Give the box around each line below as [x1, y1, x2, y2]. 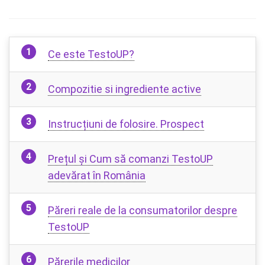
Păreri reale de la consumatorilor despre [48, 203, 237, 216]
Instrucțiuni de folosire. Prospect [48, 117, 204, 130]
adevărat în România [48, 169, 146, 182]
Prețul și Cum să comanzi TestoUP [48, 152, 213, 165]
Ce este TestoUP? [48, 47, 134, 60]
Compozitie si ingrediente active [48, 82, 201, 95]
